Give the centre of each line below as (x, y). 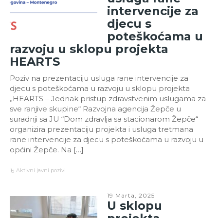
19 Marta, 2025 (131, 195)
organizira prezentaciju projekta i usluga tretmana (101, 129)
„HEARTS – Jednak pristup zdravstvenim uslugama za (108, 98)
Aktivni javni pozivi (41, 170)
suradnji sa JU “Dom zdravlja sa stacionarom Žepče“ (104, 119)
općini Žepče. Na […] (47, 149)
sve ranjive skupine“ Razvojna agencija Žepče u (95, 109)
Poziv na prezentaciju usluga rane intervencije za (99, 78)
